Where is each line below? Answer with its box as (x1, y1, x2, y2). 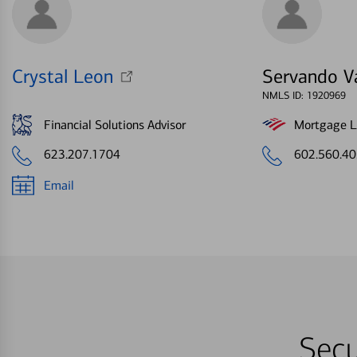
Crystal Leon (12, 65, 113, 88)
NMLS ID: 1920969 (261, 89, 346, 102)
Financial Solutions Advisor (44, 116, 186, 132)
